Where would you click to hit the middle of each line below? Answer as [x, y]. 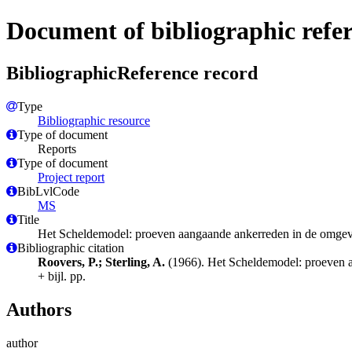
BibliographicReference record [132, 73]
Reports [57, 148]
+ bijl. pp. [62, 276]
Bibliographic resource [94, 120]
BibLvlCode [48, 191]
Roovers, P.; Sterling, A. [101, 262]
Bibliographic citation [71, 247]
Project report [71, 177]
